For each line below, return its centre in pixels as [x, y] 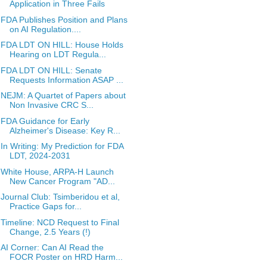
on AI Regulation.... [45, 29]
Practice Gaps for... [45, 206]
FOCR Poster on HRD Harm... [66, 257]
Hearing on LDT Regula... [58, 54]
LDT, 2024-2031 [40, 156]
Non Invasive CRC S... [51, 105]
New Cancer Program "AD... [62, 181]
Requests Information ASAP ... [66, 80]
